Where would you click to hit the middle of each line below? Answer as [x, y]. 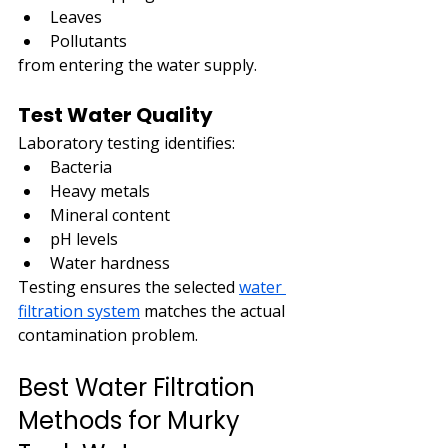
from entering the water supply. [137, 64]
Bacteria [81, 166]
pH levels [84, 238]
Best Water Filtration [139, 387]
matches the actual [214, 310]
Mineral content [110, 214]
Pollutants [88, 40]
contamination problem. [108, 334]
